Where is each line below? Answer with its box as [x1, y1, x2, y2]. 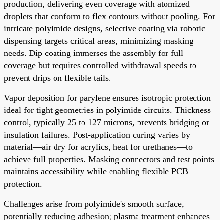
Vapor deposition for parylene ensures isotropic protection [4, 92, 211, 103]
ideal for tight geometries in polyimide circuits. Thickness [4, 105, 211, 115]
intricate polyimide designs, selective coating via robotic [4, 23, 205, 33]
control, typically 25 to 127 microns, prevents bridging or [4, 117, 209, 127]
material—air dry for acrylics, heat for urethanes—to [4, 141, 192, 152]
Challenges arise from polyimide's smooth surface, [4, 198, 184, 209]
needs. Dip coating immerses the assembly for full [4, 48, 183, 58]
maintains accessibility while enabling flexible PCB [4, 166, 188, 176]
